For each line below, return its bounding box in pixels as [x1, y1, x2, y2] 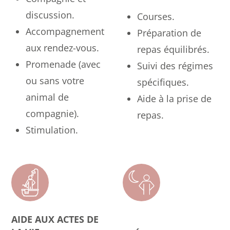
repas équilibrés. [137, 43, 209, 55]
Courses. [137, 10, 175, 23]
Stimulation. [26, 124, 79, 137]
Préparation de [137, 26, 201, 39]
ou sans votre [26, 74, 85, 87]
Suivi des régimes [137, 59, 213, 72]
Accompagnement [26, 25, 105, 38]
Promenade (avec [26, 58, 101, 71]
